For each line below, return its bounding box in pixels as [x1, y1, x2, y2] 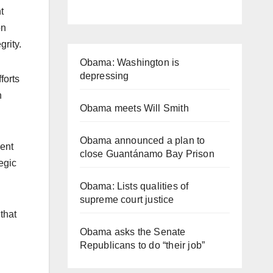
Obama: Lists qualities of [79, 180, 189, 191]
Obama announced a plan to [79, 135, 205, 146]
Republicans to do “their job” [79, 239, 205, 250]
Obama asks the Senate [79, 226, 186, 237]
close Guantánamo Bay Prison [79, 148, 214, 159]
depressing [79, 70, 129, 81]
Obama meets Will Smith [79, 102, 189, 113]
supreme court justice [79, 194, 174, 205]
